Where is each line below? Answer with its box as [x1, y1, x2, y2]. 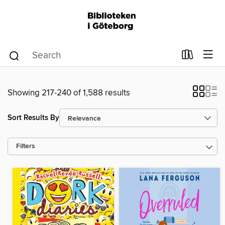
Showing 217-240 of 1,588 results [8, 87, 130, 98]
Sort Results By [8, 113, 59, 123]
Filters [16, 142, 35, 151]
